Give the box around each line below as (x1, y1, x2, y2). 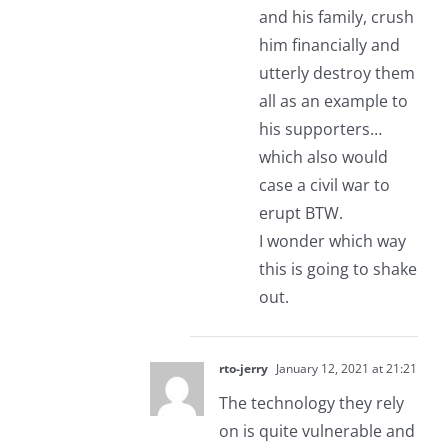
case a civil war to (258, 174, 390, 197)
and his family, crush (258, 6, 414, 29)
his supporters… (258, 118, 382, 141)
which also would (258, 146, 388, 169)
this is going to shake (258, 258, 417, 281)
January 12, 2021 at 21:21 (272, 360, 417, 378)
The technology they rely (218, 392, 404, 415)
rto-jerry (218, 360, 268, 378)
